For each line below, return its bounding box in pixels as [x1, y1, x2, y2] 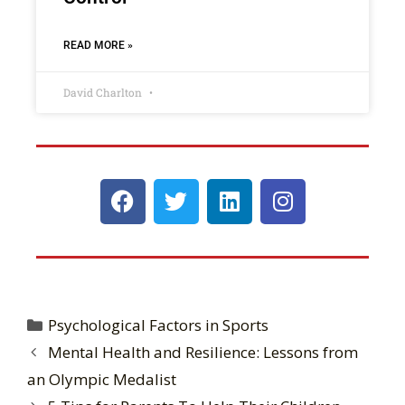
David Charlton [63, 84, 145, 99]
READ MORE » [63, 38, 133, 52]
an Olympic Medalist [27, 368, 176, 390]
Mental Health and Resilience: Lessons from [48, 341, 359, 363]
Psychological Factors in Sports [48, 314, 269, 335]
